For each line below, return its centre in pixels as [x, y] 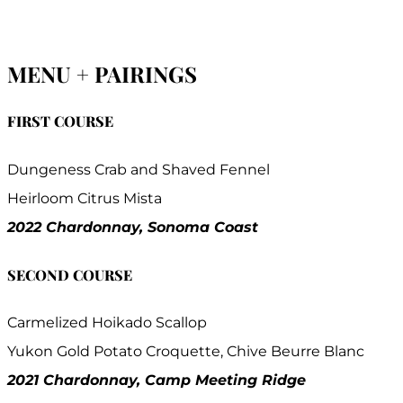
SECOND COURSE [70, 274]
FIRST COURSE [60, 121]
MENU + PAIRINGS [102, 74]
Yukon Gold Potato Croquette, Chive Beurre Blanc [186, 352]
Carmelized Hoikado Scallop [107, 323]
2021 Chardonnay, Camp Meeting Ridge [157, 381]
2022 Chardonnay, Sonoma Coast [133, 227]
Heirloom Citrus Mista [85, 198]
